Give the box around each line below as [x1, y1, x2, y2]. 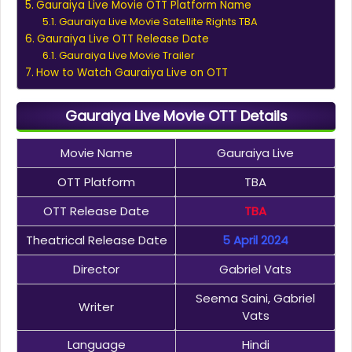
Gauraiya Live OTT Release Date [36, 31, 209, 47]
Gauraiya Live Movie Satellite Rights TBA [58, 15, 258, 29]
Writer [79, 299, 114, 316]
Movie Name [60, 145, 133, 162]
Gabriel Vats [219, 261, 291, 278]
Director [73, 261, 119, 278]
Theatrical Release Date [25, 232, 167, 249]
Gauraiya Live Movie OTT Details [64, 106, 288, 126]
